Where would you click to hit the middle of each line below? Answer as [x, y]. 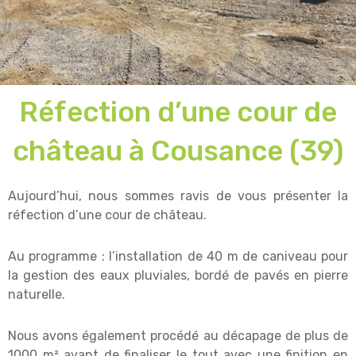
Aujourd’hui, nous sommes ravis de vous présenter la [178, 196]
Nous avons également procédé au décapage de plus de [178, 336]
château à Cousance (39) [178, 151]
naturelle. [37, 295]
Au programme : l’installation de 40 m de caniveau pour [178, 257]
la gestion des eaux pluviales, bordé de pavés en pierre [178, 276]
